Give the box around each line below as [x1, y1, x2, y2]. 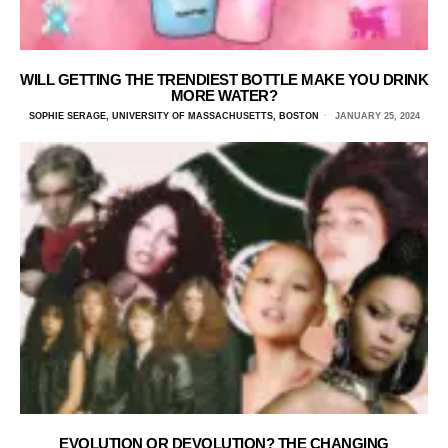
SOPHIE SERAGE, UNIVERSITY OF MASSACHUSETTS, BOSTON [28, 110, 319, 121]
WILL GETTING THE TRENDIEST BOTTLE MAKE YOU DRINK [20, 70, 428, 88]
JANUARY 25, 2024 [331, 110, 420, 121]
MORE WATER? [170, 86, 278, 104]
